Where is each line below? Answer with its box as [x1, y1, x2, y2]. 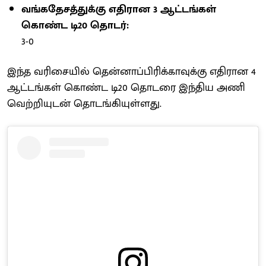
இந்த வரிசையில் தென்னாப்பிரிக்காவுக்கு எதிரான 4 [7, 62, 256, 81]
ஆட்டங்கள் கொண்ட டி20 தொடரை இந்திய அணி [7, 78, 245, 97]
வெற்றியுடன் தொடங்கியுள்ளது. [7, 94, 161, 113]
